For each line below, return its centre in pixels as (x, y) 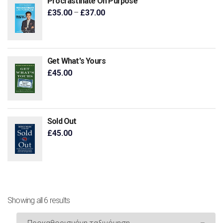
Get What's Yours (77, 61)
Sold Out (62, 121)
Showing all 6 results (39, 200)
